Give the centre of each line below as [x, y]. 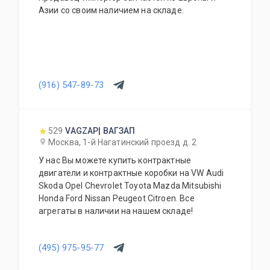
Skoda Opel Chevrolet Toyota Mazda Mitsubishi [130, 186]
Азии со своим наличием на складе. [111, 10]
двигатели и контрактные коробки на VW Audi [131, 173]
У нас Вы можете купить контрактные [115, 160]
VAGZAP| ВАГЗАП [100, 131]
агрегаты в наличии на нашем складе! [116, 211]
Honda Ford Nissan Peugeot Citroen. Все [117, 198]
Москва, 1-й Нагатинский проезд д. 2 [123, 142]
